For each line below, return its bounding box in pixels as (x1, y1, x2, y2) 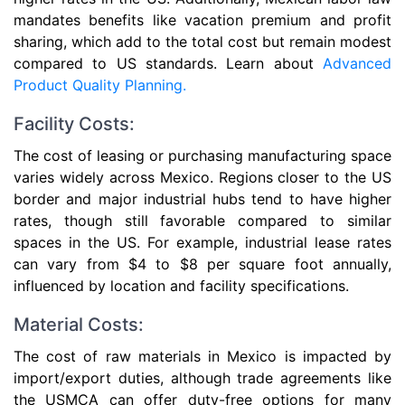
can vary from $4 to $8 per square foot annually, (14, 255, 391, 273)
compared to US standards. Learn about (14, 54, 323, 72)
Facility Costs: (14, 113, 135, 135)
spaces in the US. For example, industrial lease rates (14, 233, 391, 251)
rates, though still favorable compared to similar (14, 212, 391, 230)
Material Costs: (14, 314, 144, 335)
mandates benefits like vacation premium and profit (14, 11, 391, 29)
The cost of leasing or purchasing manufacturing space (14, 146, 391, 165)
